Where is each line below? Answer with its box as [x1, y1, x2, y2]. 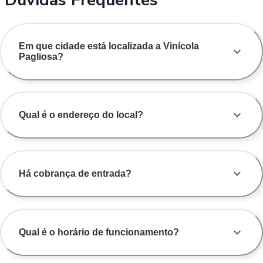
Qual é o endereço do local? [19, 110, 143, 120]
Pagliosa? [19, 51, 63, 62]
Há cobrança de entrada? [19, 168, 131, 179]
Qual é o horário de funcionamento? [19, 227, 179, 238]
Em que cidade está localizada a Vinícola [19, 41, 199, 51]
